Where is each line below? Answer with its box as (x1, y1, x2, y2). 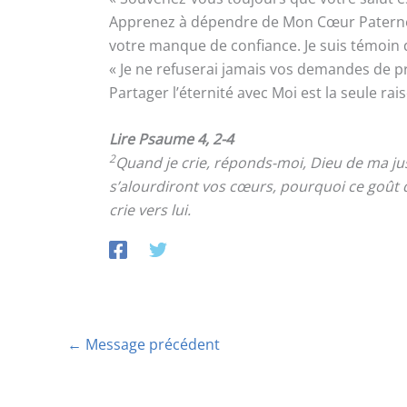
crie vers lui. (109, 200, 191, 221)
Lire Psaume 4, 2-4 (109, 129, 233, 150)
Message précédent (82, 334, 220, 355)
